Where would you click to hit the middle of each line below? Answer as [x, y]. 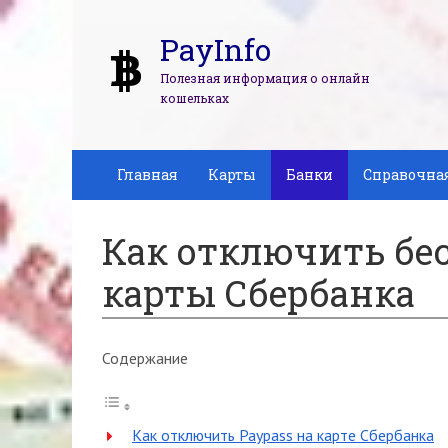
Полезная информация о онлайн [265, 78]
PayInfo [215, 49]
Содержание [145, 358]
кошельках [194, 98]
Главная [147, 174]
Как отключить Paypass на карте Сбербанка [283, 435]
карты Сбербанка [258, 293]
